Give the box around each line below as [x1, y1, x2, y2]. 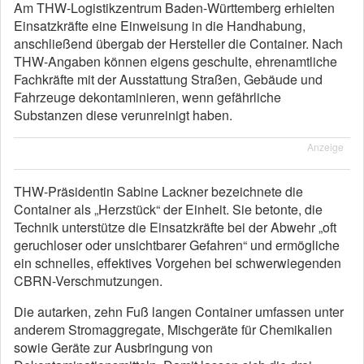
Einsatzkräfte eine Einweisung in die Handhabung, [14, 16, 305, 35]
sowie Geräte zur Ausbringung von [14, 338, 213, 357]
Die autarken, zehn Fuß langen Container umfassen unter [14, 302, 344, 321]
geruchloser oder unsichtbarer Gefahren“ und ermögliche [14, 236, 340, 254]
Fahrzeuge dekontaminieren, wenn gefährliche [14, 88, 281, 106]
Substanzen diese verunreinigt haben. [14, 106, 232, 124]
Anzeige [307, 140, 344, 154]
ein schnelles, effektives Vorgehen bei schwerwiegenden [14, 253, 341, 272]
